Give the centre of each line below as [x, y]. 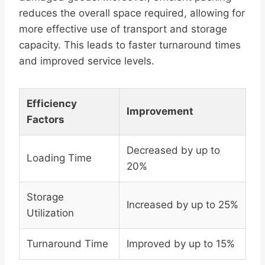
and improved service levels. [87, 61]
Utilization [50, 213]
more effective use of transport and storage [123, 29]
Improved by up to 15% [181, 244]
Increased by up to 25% [182, 205]
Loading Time [59, 158]
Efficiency [52, 104]
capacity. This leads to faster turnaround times [130, 45]
